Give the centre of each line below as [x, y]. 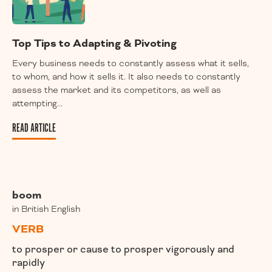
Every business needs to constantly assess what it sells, [131, 64]
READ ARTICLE [34, 129]
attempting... [37, 104]
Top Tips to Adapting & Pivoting [94, 43]
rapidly [29, 263]
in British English [46, 209]
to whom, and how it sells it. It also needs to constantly [126, 77]
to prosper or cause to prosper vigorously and [123, 250]
